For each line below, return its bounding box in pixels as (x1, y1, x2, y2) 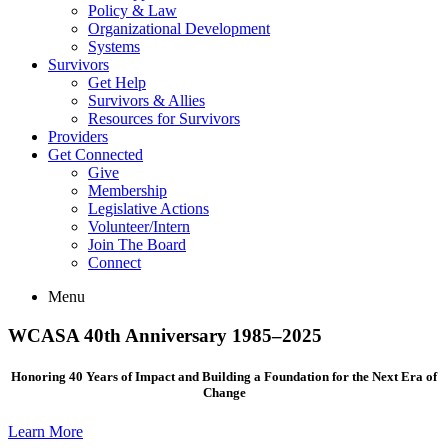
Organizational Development (88, 20, 270, 37)
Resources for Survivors (88, 110, 240, 127)
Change (202, 384, 246, 400)
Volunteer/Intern (88, 218, 190, 235)
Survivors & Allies (88, 92, 205, 109)
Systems (88, 38, 140, 55)
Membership (88, 182, 167, 199)
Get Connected (48, 146, 143, 163)
